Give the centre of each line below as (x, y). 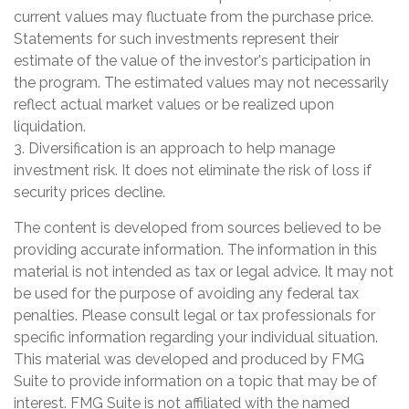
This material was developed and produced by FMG (189, 359)
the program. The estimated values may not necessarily (201, 82)
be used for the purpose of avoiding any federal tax (186, 293)
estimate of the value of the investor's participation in (192, 60)
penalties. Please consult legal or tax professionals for (194, 315)
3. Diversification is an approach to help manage (174, 148)
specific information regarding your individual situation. (196, 337)
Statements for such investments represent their (176, 38)
